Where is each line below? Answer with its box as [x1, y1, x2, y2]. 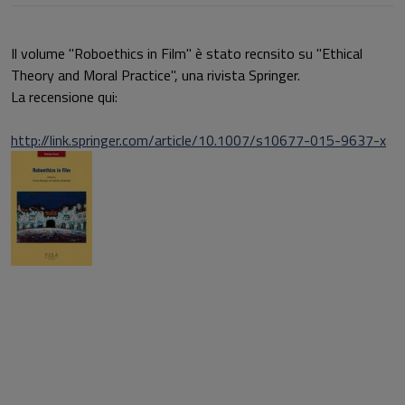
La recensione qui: [11, 86, 118, 108]
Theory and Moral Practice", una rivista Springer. [11, 64, 300, 86]
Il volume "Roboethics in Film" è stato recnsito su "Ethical [11, 42, 363, 64]
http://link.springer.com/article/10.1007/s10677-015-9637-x [11, 129, 386, 151]
